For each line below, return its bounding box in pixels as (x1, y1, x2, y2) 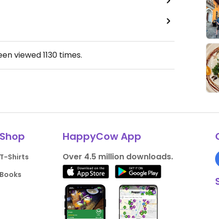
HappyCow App (62, 130, 141, 143)
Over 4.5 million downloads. (62, 151, 173, 162)
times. (57, 49, 82, 61)
